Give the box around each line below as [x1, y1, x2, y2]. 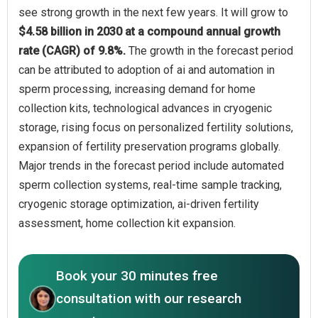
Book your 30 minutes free [56, 267, 218, 284]
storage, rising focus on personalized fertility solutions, [18, 120, 293, 134]
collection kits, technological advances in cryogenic [18, 101, 272, 115]
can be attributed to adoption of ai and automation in [18, 62, 275, 77]
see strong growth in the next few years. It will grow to [18, 5, 288, 19]
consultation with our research [56, 290, 241, 307]
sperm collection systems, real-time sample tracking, [18, 177, 282, 192]
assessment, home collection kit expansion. [18, 216, 236, 230]
